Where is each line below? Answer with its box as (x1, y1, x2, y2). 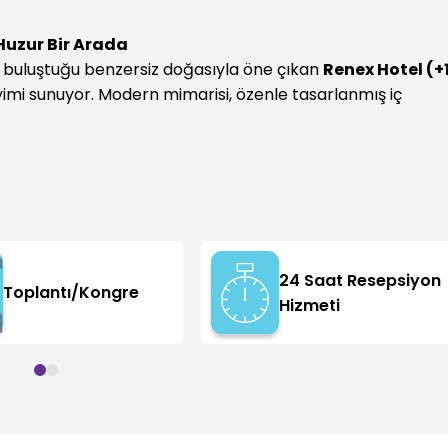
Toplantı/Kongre (3, 281, 140, 304)
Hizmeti (278, 293, 340, 317)
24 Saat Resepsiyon (278, 268, 441, 292)
